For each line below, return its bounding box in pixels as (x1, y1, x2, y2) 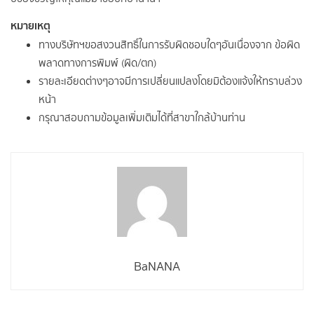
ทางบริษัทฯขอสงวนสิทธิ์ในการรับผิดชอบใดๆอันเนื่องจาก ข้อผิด (39, 36, 300, 53)
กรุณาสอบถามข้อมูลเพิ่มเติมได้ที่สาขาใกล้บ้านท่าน (39, 109, 245, 125)
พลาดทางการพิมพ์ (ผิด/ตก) (39, 55, 156, 71)
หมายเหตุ (11, 16, 50, 34)
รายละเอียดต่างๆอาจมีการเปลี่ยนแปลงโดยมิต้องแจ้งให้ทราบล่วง (39, 73, 302, 89)
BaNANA (134, 257, 180, 275)
